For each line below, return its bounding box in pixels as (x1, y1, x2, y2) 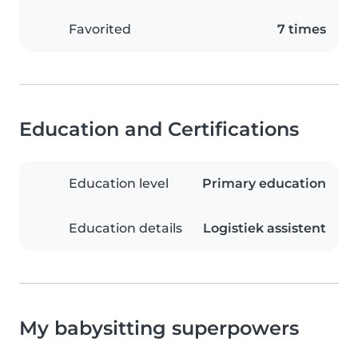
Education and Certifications (19, 117, 299, 141)
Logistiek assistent (203, 221, 326, 237)
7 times (277, 22, 326, 38)
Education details (69, 221, 182, 237)
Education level (69, 176, 169, 192)
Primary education (202, 176, 326, 192)
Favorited (69, 22, 131, 38)
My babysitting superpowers (19, 316, 299, 340)
